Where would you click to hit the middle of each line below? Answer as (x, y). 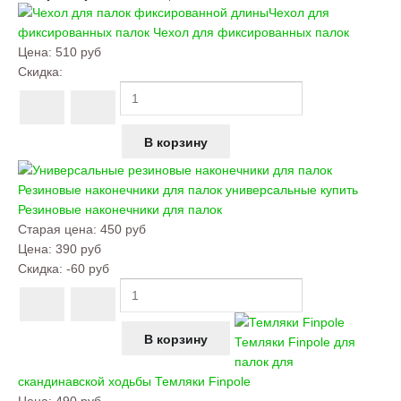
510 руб (78, 52)
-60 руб (88, 269)
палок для (264, 362)
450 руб (123, 229)
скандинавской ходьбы (85, 381)
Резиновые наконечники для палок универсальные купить (188, 190)
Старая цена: (59, 229)
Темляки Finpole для (295, 342)
